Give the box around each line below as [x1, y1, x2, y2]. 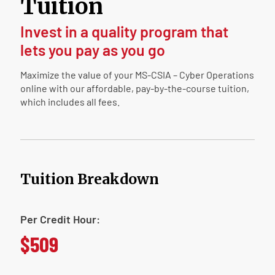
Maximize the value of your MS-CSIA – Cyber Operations [20, 69, 254, 80]
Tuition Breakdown [20, 170, 159, 188]
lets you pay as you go [20, 41, 165, 59]
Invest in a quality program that [20, 22, 228, 41]
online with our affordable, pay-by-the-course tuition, [20, 82, 249, 94]
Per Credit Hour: [20, 212, 100, 226]
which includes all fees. [20, 96, 120, 107]
